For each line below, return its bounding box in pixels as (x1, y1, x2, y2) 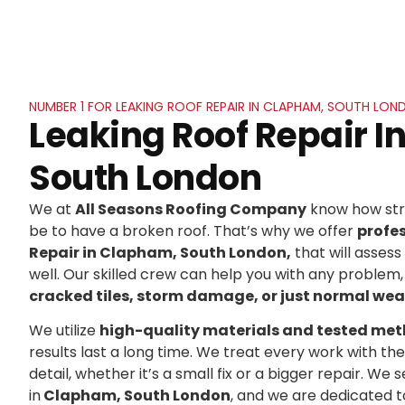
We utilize (29, 320, 99, 342)
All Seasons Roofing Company (75, 198, 306, 220)
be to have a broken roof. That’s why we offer (29, 220, 357, 241)
